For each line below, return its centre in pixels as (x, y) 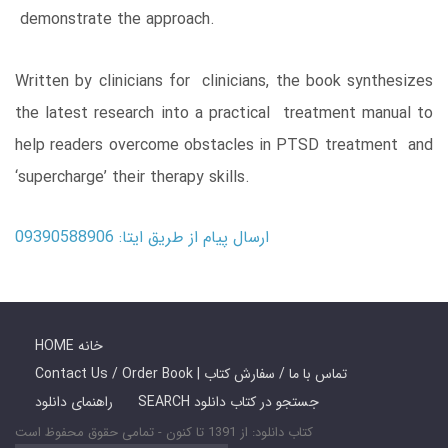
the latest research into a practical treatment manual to (224, 113)
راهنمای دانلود (74, 401)
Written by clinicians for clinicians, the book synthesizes (224, 81)
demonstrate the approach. (115, 19)
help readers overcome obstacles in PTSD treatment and (224, 145)
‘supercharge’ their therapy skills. (132, 177)
